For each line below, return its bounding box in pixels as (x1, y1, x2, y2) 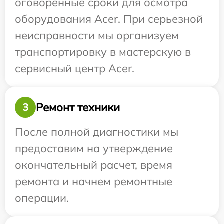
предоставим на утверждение (15, 141, 173, 155)
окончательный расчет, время (15, 158, 172, 172)
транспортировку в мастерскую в (15, 45, 191, 59)
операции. (15, 191, 69, 205)
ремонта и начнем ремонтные (15, 174, 172, 188)
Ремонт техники (36, 100, 120, 114)
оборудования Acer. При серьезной (15, 12, 203, 26)
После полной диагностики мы (15, 125, 178, 139)
